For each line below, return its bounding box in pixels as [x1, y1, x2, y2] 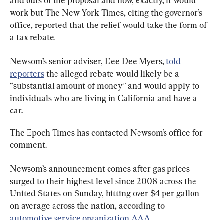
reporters [10, 68, 44, 79]
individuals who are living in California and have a [10, 92, 199, 103]
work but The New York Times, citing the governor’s [10, 7, 204, 18]
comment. [10, 139, 47, 150]
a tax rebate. [10, 31, 55, 42]
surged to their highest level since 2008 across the [10, 175, 198, 186]
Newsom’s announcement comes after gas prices [10, 163, 192, 174]
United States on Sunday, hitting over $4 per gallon [10, 188, 201, 198]
